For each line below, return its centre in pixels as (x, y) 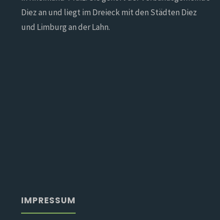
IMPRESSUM (48, 201)
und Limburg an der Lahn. (65, 27)
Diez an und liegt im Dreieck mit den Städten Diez (109, 12)
